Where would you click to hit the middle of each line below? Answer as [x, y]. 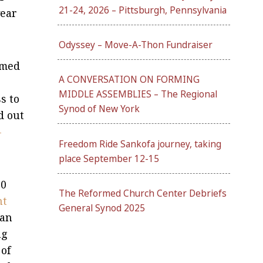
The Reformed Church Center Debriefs [143, 193]
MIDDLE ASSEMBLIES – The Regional [138, 95]
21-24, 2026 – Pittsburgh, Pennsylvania [143, 10]
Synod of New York [99, 109]
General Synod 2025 [102, 208]
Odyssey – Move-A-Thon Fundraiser [136, 45]
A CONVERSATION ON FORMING [129, 80]
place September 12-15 [109, 159]
